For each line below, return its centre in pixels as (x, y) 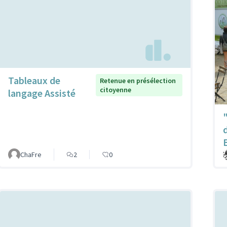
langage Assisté (42, 93)
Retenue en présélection (138, 80)
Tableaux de (34, 80)
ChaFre (31, 155)
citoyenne (116, 89)
